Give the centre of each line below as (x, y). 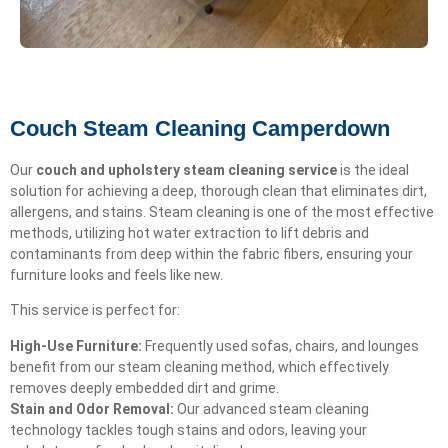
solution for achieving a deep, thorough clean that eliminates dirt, (218, 190)
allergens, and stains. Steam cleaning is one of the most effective (222, 211)
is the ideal (373, 169)
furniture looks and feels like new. (116, 274)
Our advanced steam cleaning (271, 408)
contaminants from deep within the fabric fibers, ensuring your (211, 253)
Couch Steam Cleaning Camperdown (200, 128)
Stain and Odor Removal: (92, 408)
